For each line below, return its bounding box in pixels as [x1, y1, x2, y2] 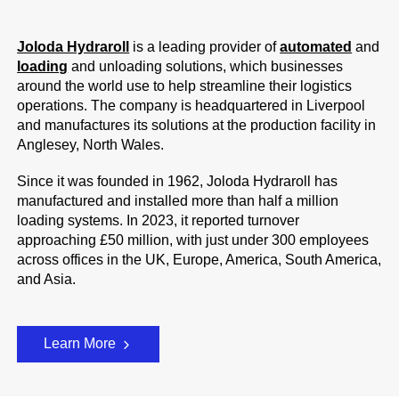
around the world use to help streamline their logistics [17, 77, 353, 94]
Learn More [43, 336, 119, 352]
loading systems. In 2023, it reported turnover [17, 212, 300, 228]
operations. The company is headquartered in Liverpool [17, 97, 366, 113]
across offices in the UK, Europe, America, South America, [17, 251, 382, 267]
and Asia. [17, 271, 77, 287]
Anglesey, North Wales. [17, 136, 165, 152]
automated [280, 38, 353, 54]
